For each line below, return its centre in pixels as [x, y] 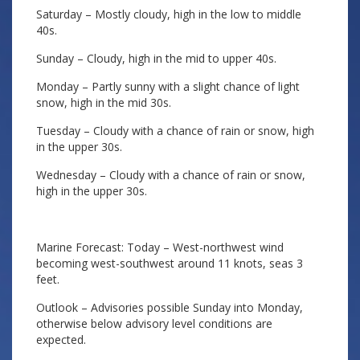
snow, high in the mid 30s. [104, 102]
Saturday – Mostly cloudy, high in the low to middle [169, 14]
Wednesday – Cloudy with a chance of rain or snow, [171, 175]
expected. [61, 340]
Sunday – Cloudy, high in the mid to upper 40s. [156, 58]
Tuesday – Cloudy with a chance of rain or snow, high [175, 131]
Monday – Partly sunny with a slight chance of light [168, 86]
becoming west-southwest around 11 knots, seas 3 [170, 263]
